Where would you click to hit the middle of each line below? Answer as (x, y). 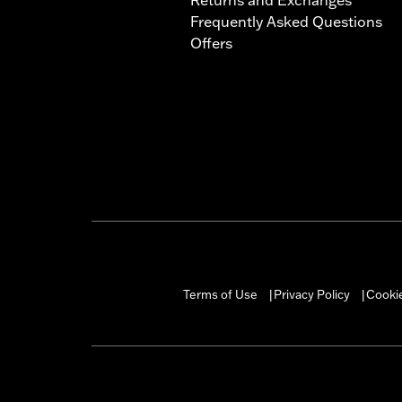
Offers (211, 43)
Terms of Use (220, 294)
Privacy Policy (311, 294)
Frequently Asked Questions (286, 21)
